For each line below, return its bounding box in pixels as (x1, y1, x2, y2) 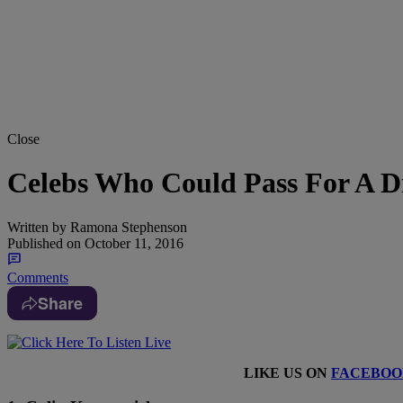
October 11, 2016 (81, 235, 184, 251)
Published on (7, 235, 81, 251)
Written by (7, 219, 67, 235)
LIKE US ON (244, 364, 331, 381)
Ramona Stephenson (67, 219, 187, 235)
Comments (7, 269, 68, 285)
